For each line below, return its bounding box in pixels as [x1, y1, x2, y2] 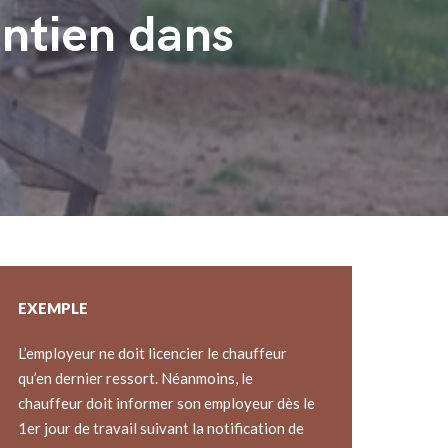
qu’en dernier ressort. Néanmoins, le [17, 368, 253, 387]
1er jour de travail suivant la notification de [17, 418, 304, 437]
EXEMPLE [17, 298, 88, 317]
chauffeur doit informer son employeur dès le [17, 393, 315, 412]
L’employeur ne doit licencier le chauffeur [17, 343, 287, 362]
